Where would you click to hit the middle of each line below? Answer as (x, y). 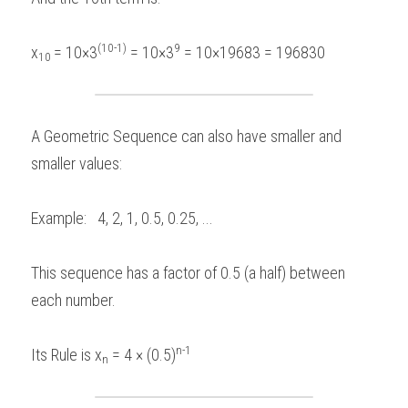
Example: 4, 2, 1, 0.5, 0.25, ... (129, 218)
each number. (73, 300)
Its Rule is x (66, 355)
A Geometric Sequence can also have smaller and (186, 136)
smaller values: (80, 163)
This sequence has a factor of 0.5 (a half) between (188, 273)
